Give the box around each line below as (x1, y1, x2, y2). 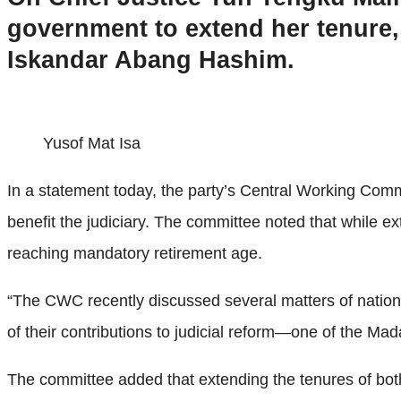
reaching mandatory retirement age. (7, 243, 262, 262)
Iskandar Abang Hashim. (7, 47, 294, 74)
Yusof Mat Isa (43, 133, 141, 152)
